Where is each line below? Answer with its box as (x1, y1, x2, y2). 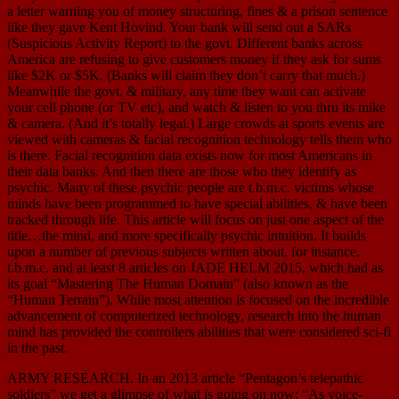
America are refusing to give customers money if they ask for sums (7, 52, 381, 68)
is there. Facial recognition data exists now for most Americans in (7, 148, 372, 164)
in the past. (7, 340, 68, 356)
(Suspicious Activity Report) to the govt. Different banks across (7, 36, 362, 52)
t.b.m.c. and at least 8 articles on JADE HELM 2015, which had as (7, 260, 383, 276)
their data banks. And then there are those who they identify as (7, 164, 356, 180)
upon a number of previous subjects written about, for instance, (7, 244, 360, 260)
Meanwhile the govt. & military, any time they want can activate (7, 84, 366, 100)
